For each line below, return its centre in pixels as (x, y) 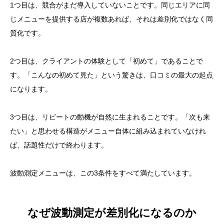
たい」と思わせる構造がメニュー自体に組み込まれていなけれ (108, 131)
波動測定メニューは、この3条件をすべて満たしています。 (103, 173)
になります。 (31, 89)
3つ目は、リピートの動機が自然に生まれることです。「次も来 (110, 117)
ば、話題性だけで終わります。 (59, 145)
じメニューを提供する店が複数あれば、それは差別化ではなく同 (111, 19)
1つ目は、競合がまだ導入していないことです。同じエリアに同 (110, 5)
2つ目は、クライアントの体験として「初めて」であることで (106, 61)
